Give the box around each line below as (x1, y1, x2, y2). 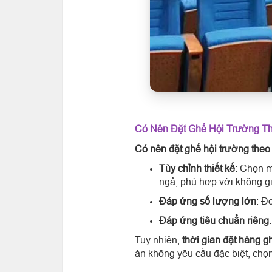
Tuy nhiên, (135, 234, 182, 245)
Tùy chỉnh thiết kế (159, 163, 235, 174)
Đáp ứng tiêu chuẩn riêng (159, 215, 269, 226)
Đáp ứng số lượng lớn (159, 195, 256, 206)
